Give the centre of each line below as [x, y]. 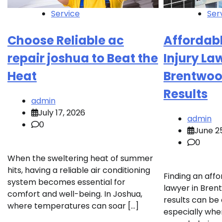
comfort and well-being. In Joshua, [75, 194]
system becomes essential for [66, 182]
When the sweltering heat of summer [80, 159]
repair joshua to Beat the [83, 58]
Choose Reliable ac [66, 41]
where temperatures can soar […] [73, 206]
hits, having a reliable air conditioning [79, 170]
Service [65, 14]
